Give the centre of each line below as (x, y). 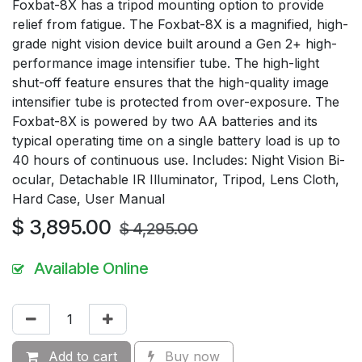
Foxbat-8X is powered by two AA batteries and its (165, 122)
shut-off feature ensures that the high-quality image (170, 83)
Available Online (91, 269)
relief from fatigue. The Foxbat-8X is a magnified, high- (180, 25)
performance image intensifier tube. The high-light (166, 63)
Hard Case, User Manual (88, 199)
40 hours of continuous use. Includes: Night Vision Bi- (179, 160)
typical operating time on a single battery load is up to (176, 141)
